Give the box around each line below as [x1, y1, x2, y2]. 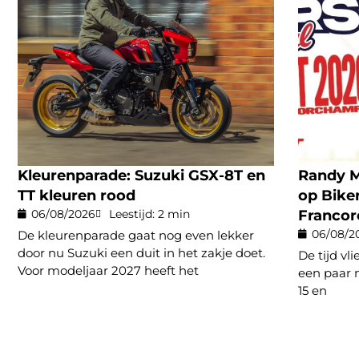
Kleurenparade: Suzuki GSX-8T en [18, 166, 265, 184]
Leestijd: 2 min [109, 206, 190, 221]
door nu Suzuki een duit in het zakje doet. [18, 244, 265, 260]
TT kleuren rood [18, 186, 135, 204]
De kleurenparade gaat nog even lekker [18, 227, 254, 243]
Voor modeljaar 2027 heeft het [18, 262, 199, 278]
